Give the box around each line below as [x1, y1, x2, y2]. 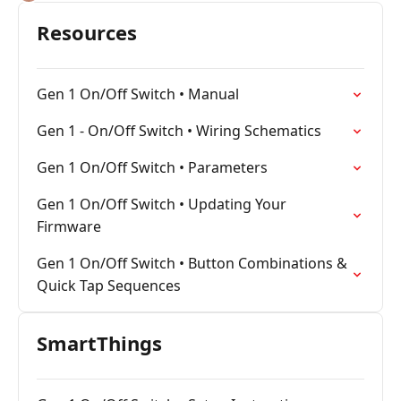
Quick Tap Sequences [37, 276, 181, 295]
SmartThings [37, 329, 162, 356]
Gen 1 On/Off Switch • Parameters [37, 158, 268, 177]
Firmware [37, 217, 101, 236]
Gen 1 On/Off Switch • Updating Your [37, 194, 286, 214]
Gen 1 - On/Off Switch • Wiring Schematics [37, 121, 321, 141]
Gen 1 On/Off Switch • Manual [37, 84, 239, 104]
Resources [37, 19, 137, 46]
